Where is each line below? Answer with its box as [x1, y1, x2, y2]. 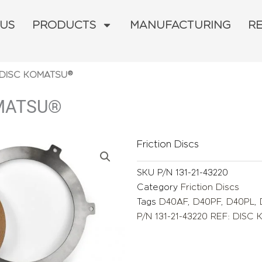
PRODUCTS [32, 19, 96, 32]
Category [137, 181, 178, 192]
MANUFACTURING [130, 19, 231, 32]
